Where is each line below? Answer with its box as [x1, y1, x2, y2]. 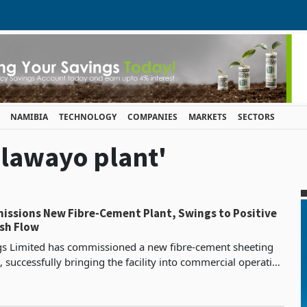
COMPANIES [127, 111, 177, 123]
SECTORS [238, 111, 275, 123]
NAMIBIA [10, 111, 48, 123]
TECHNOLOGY [59, 111, 116, 123]
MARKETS [188, 111, 227, 123]
